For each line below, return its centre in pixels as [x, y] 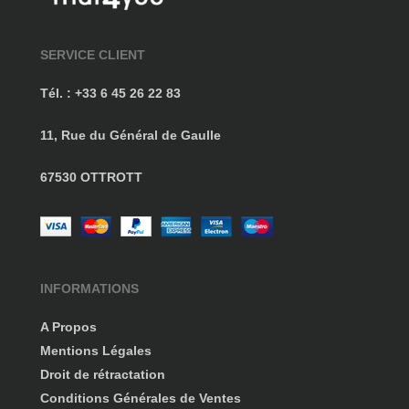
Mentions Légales [96, 350]
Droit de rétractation [103, 374]
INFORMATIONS [90, 288]
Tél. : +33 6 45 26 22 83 [111, 93]
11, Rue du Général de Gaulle [131, 135]
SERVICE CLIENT [93, 54]
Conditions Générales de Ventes [141, 398]
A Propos [69, 326]
